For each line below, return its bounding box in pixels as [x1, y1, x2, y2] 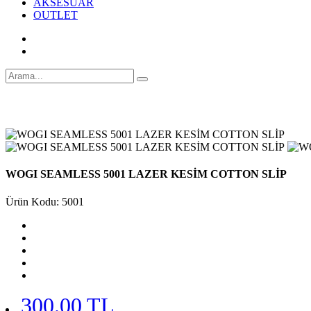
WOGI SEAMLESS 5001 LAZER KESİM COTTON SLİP [6, 168, 287, 180]
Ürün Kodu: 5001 [6, 195, 84, 208]
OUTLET [33, 9, 78, 21]
